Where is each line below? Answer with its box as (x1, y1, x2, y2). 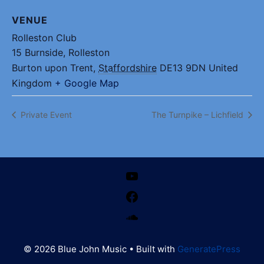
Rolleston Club (12, 31, 77, 44)
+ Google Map (55, 77, 119, 89)
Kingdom (12, 77, 52, 89)
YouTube (138, 169, 175, 181)
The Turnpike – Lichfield (151, 109, 246, 120)
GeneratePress (177, 243, 240, 255)
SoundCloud (138, 210, 190, 222)
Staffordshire (98, 61, 157, 74)
